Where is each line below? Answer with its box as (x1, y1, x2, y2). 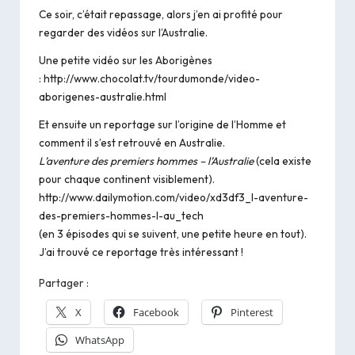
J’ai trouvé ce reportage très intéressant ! (39, 245, 243, 260)
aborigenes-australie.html (39, 90, 166, 105)
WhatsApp (75, 332, 124, 347)
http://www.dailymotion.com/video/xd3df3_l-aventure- (39, 190, 308, 205)
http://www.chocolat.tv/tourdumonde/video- (44, 71, 260, 86)
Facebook (133, 304, 179, 319)
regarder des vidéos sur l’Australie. (39, 25, 208, 40)
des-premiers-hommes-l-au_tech (39, 208, 204, 223)
